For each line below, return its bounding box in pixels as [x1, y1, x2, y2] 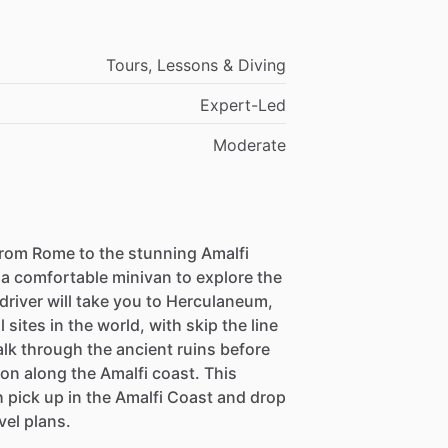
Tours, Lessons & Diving [106, 54, 287, 75]
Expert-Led [200, 94, 287, 115]
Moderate [213, 134, 287, 155]
